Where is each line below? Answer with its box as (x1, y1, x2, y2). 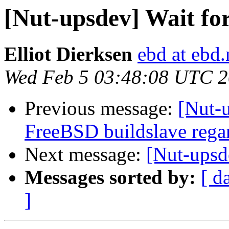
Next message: (25, 143, 146, 166)
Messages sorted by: (25, 166, 196, 189)
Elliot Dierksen (4, 43, 132, 65)
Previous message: (25, 97, 178, 120)
